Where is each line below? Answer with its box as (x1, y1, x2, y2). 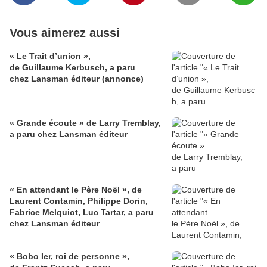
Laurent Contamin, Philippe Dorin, (10, 196, 148, 206)
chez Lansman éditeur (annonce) (10, 74, 144, 84)
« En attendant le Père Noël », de (10, 185, 142, 195)
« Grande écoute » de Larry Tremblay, (10, 118, 86, 128)
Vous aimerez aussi (10, 26, 120, 40)
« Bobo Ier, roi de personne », (10, 252, 129, 262)
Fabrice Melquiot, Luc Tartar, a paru (10, 207, 154, 218)
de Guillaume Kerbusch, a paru (10, 63, 135, 73)
